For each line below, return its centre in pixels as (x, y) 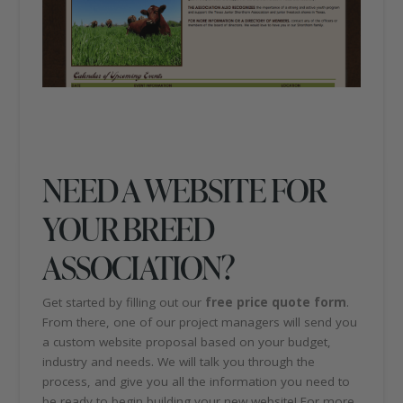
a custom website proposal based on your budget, (187, 342)
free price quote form (276, 303)
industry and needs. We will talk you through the (179, 362)
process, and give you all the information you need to (197, 382)
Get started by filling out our (124, 303)
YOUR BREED (128, 228)
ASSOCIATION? (139, 266)
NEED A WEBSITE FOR (184, 189)
